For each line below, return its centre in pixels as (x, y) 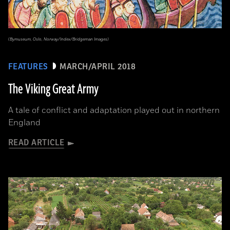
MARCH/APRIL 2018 (98, 67)
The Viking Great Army (53, 89)
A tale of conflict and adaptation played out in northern (114, 110)
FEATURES (28, 67)
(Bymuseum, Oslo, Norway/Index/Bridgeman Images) (59, 39)
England (24, 123)
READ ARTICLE (36, 143)
